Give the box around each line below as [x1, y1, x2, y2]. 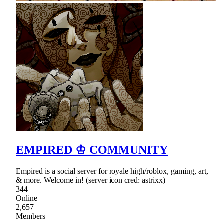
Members [16, 212, 45, 221]
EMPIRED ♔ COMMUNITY [16, 143, 168, 157]
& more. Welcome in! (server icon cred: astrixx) [16, 176, 165, 185]
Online [16, 194, 37, 203]
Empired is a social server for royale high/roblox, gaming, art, [16, 167, 208, 176]
